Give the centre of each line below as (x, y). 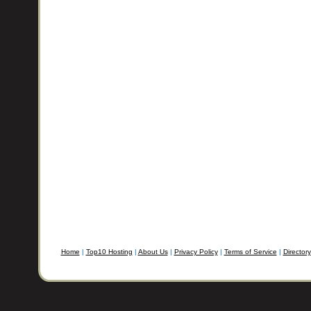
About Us (153, 252)
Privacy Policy (196, 252)
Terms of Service (250, 252)
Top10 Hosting (109, 252)
